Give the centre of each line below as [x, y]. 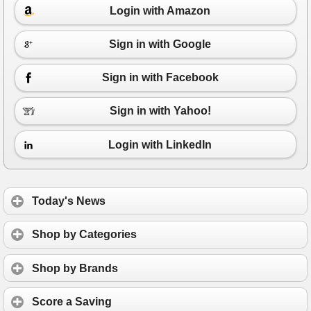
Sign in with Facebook [160, 78]
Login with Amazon [160, 10]
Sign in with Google [160, 44]
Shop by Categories [84, 235]
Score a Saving [72, 301]
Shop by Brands [75, 268]
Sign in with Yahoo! [160, 111]
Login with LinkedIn [160, 144]
